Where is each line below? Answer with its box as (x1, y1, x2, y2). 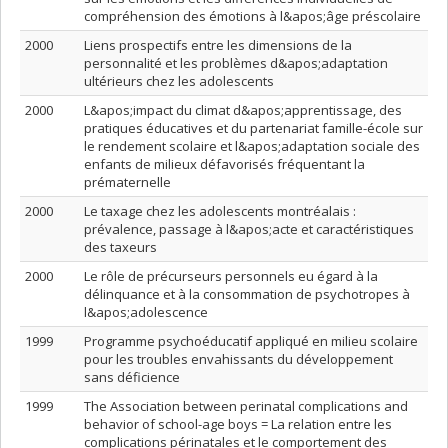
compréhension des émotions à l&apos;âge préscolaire (84, 7, 421, 25)
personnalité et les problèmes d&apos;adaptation (84, 54, 388, 72)
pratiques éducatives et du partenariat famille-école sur (84, 119, 423, 137)
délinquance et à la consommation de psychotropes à (84, 285, 410, 303)
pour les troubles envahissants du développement (84, 350, 393, 368)
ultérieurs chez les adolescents (84, 72, 274, 90)
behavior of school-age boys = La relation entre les (84, 415, 392, 433)
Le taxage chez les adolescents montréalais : (84, 202, 356, 220)
